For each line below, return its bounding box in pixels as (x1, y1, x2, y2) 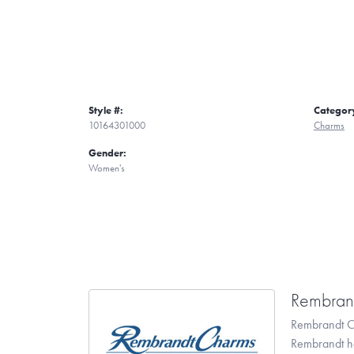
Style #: (88, 103, 123, 117)
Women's (88, 160, 125, 175)
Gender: (88, 145, 126, 160)
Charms (314, 118, 345, 132)
